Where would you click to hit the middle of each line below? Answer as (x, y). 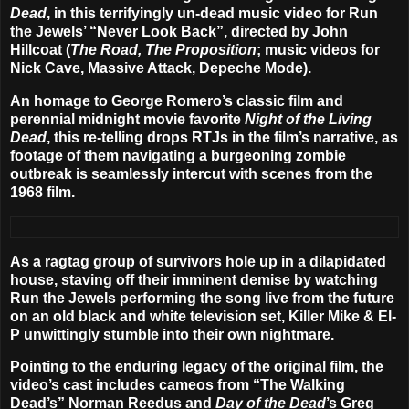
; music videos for (318, 50)
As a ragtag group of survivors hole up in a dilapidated (198, 261)
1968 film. (42, 192)
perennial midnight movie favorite (127, 119)
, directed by (268, 32)
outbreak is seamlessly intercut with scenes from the (191, 173)
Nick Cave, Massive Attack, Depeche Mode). (161, 68)
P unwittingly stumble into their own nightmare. (172, 334)
